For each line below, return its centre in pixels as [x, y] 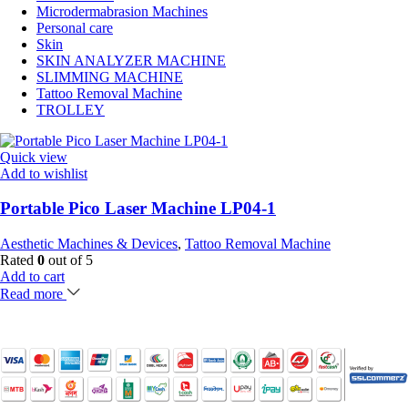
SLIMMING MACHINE [110, 76]
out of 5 [69, 260]
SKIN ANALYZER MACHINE [131, 60]
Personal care [75, 27]
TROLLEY [71, 109]
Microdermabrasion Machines [122, 11]
